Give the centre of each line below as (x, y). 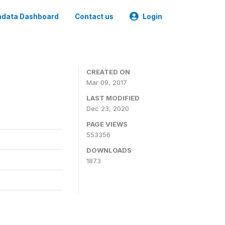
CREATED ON (108, 72)
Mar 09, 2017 (107, 82)
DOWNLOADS (109, 150)
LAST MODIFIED (113, 98)
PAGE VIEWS (107, 124)
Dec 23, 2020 (108, 108)
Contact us (94, 17)
